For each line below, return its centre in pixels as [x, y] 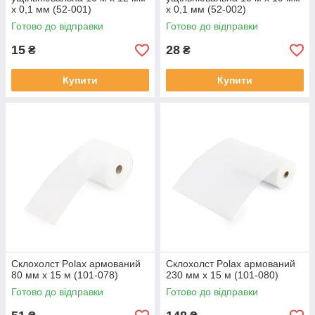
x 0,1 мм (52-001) [51, 9]
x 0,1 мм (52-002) [206, 9]
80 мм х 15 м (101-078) [65, 275]
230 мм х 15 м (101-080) [222, 275]
